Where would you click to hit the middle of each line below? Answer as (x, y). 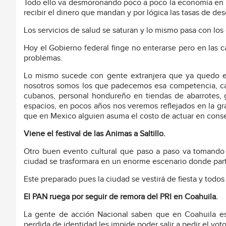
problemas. (43, 58)
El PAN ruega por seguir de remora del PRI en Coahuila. (121, 197)
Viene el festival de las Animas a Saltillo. (95, 134)
